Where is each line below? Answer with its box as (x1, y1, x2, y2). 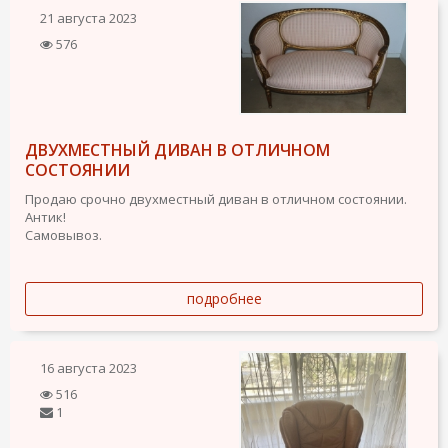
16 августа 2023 (40, 359, 137, 378)
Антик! (25, 208, 66, 227)
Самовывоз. (25, 226, 102, 245)
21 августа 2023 (40, 9, 137, 28)
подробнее (186, 289, 262, 309)
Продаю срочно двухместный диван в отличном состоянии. (25, 190, 407, 209)
